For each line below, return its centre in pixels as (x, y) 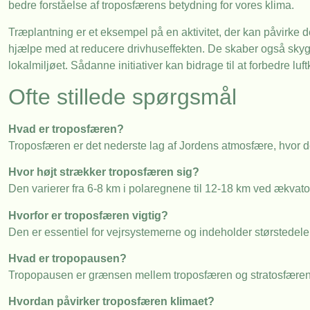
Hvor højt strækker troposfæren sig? (104, 172)
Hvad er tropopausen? (67, 259)
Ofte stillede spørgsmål (122, 97)
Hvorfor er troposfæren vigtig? (88, 215)
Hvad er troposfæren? (66, 129)
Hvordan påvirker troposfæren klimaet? (111, 302)
